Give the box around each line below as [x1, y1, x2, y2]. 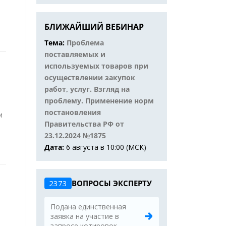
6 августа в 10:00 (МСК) [66, 142, 146, 152]
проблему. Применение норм [44, 96, 154, 105]
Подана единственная [50, 202, 126, 211]
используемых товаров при [44, 61, 148, 71]
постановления [44, 107, 101, 117]
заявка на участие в [50, 211, 119, 221]
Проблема [67, 38, 104, 47]
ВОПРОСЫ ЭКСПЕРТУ [72, 178, 152, 188]
